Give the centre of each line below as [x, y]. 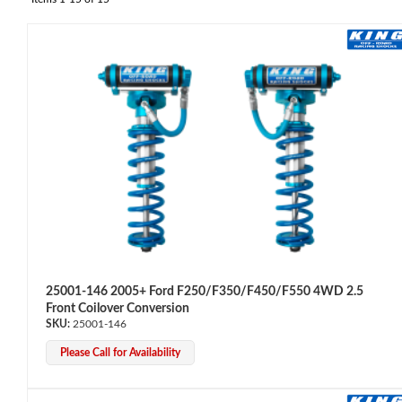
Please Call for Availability [120, 352]
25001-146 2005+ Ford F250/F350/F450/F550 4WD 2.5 [205, 291]
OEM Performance [79, 159]
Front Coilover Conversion [118, 308]
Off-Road [52, 393]
